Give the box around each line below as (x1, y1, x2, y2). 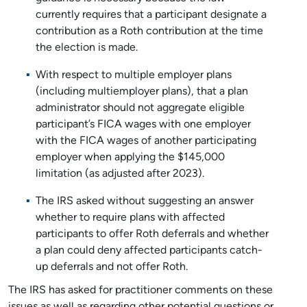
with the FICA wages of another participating (36, 136, 256, 147)
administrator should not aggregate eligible (36, 103, 245, 114)
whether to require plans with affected (36, 212, 225, 223)
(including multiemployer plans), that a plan (36, 86, 248, 97)
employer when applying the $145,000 (36, 152, 225, 163)
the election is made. (36, 42, 138, 53)
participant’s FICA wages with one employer (36, 119, 251, 130)
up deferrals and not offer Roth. (36, 262, 188, 273)
